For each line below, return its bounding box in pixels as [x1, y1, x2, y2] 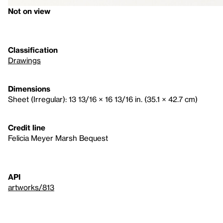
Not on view [8, 6, 50, 16]
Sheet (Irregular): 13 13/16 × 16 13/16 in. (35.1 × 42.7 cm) [8, 95, 198, 104]
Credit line [8, 123, 45, 132]
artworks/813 [8, 183, 54, 192]
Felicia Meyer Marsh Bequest [8, 133, 108, 143]
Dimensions [8, 84, 50, 94]
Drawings [8, 56, 41, 65]
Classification [8, 45, 58, 55]
